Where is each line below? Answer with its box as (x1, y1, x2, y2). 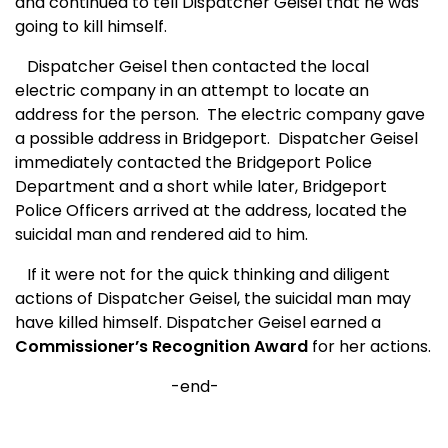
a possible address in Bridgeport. (15, 127, 270, 151)
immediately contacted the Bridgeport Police (15, 151, 372, 175)
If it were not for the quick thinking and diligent (15, 263, 390, 287)
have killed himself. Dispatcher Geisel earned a (15, 311, 381, 335)
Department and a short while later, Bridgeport (15, 175, 387, 199)
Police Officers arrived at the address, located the (15, 199, 407, 223)
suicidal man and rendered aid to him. (15, 223, 308, 247)
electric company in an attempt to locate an (15, 79, 369, 103)
